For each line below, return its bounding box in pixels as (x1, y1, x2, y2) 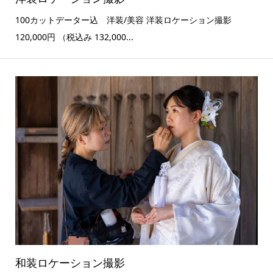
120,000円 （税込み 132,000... (15, 31, 133, 43)
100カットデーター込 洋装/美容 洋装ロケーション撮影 (15, 14, 232, 26)
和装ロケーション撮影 (15, 255, 125, 271)
